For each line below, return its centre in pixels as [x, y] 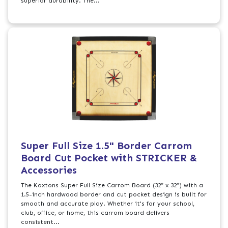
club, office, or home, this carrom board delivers [95, 213]
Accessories [49, 170]
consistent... [40, 222]
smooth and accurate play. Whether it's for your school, [108, 204]
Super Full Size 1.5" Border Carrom [107, 146]
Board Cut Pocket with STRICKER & [109, 158]
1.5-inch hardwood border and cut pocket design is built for [114, 195]
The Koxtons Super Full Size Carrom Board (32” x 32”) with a [112, 186]
